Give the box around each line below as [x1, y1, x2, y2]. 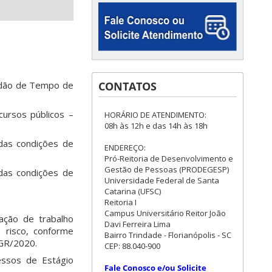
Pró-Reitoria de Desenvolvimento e [104, 153, 233, 164]
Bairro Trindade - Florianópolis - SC [104, 229, 231, 240]
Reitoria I [104, 197, 137, 208]
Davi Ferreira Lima [104, 219, 171, 229]
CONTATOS [98, 79, 157, 93]
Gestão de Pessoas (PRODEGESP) [104, 164, 229, 175]
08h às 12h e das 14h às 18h [104, 120, 208, 131]
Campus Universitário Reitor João [104, 208, 226, 219]
